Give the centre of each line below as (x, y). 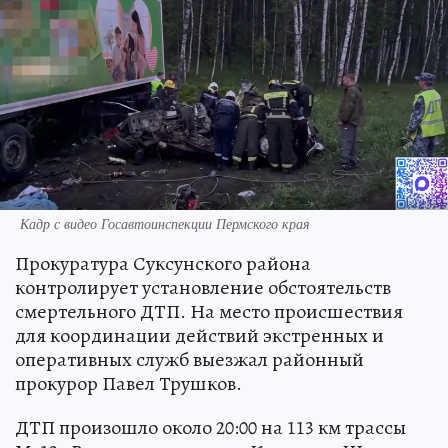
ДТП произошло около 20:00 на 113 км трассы (210, 427)
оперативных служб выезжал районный (189, 359)
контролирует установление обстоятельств (203, 287)
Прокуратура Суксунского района (163, 263)
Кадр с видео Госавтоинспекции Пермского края (165, 223)
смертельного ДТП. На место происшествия (209, 311)
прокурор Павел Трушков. (128, 383)
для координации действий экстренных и (199, 335)
